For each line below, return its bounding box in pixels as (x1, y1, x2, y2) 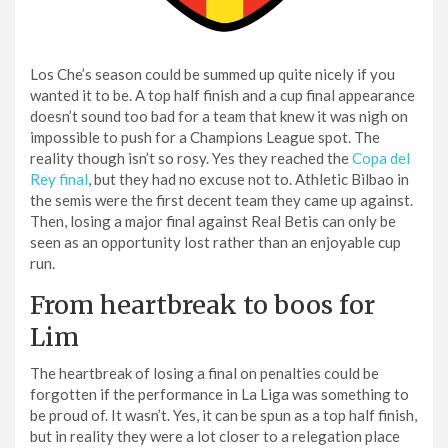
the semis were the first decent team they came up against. (30, 190, 413, 209)
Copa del (352, 148, 410, 167)
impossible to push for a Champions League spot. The (30, 127, 380, 146)
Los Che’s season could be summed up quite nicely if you (30, 64, 395, 83)
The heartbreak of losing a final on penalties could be (30, 363, 379, 382)
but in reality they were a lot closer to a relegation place (30, 426, 400, 445)
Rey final (30, 169, 88, 188)
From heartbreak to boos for (30, 288, 375, 321)
